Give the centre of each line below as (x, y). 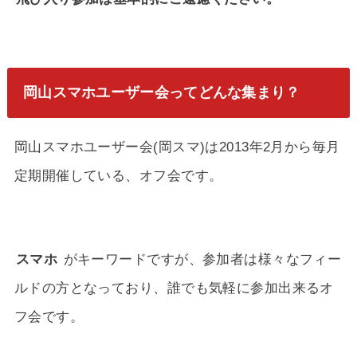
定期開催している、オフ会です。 (118, 176)
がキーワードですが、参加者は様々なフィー (200, 259)
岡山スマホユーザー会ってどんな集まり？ (161, 93)
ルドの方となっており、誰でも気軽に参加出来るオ (174, 288)
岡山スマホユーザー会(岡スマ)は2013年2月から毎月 (177, 147)
